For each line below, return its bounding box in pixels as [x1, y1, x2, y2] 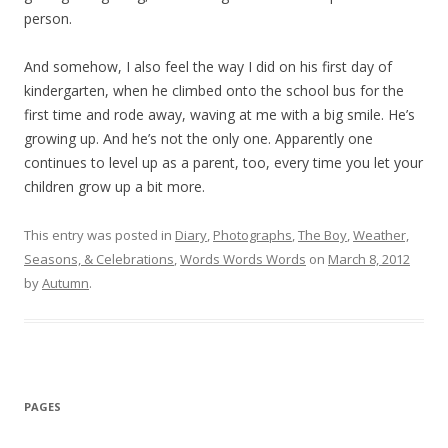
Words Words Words [180, 250, 306, 268]
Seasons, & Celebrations [24, 250, 174, 268]
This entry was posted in [24, 226, 175, 244]
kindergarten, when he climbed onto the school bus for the [24, 81, 404, 100]
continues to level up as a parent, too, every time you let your [24, 153, 423, 172]
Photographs [213, 226, 292, 244]
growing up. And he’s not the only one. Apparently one [24, 129, 373, 148]
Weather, [353, 226, 409, 244]
